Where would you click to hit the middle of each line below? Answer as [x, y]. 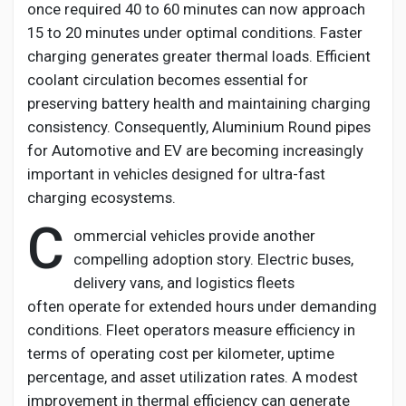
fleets [274, 283]
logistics [224, 283]
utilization [213, 377]
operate [94, 306]
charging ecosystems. [101, 198]
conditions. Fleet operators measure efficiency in [191, 330]
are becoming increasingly [273, 150]
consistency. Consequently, [120, 127]
